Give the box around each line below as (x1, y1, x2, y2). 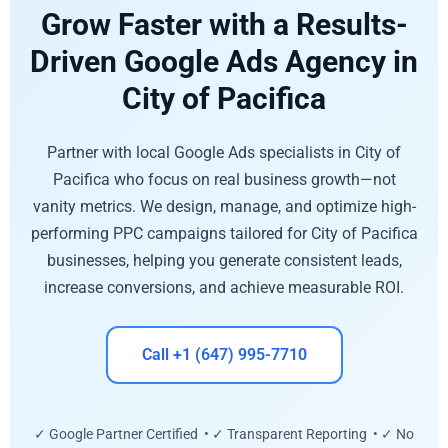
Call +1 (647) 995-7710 (141, 345, 307, 365)
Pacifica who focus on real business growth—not (52, 169, 396, 189)
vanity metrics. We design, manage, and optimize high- (32, 196, 416, 216)
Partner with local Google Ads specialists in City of (47, 142, 401, 162)
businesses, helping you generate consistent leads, (46, 250, 402, 270)
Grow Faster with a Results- (40, 6, 408, 42)
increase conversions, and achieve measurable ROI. (44, 277, 404, 297)
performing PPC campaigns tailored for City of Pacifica (30, 223, 418, 243)
